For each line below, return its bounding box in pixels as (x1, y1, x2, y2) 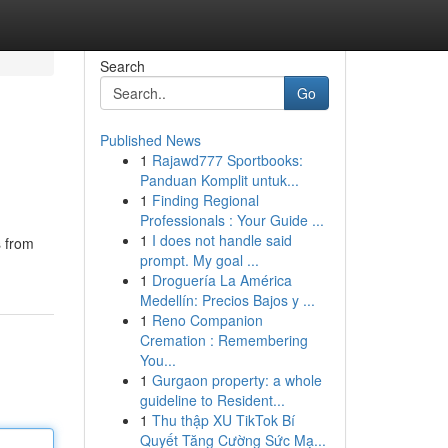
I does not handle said (151, 230, 292, 250)
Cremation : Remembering (139, 330, 308, 350)
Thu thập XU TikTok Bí (151, 410, 295, 430)
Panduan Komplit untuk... (139, 170, 299, 190)
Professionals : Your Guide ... (139, 210, 324, 230)
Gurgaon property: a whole (151, 370, 322, 390)
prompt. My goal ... (139, 250, 259, 270)
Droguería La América (151, 270, 292, 290)
